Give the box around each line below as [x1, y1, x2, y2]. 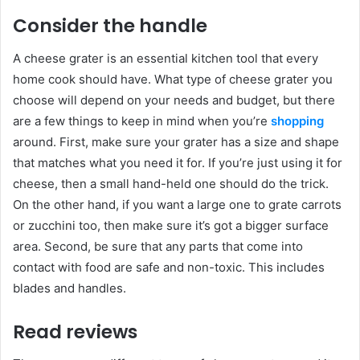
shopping [271, 112, 324, 129]
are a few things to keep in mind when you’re [13, 112, 271, 129]
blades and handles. [13, 280, 126, 296]
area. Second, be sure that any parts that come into [13, 238, 303, 254]
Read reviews [13, 318, 137, 345]
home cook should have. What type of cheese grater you [13, 71, 333, 87]
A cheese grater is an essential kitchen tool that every [13, 50, 318, 66]
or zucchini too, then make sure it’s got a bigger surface [13, 217, 329, 233]
